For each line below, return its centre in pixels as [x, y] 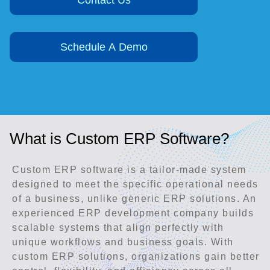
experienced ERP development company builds [133, 213]
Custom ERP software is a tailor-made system [129, 170]
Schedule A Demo [104, 47]
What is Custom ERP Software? [119, 139]
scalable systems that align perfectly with [118, 228]
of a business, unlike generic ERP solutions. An [134, 199]
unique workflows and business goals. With [123, 242]
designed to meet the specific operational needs [135, 184]
